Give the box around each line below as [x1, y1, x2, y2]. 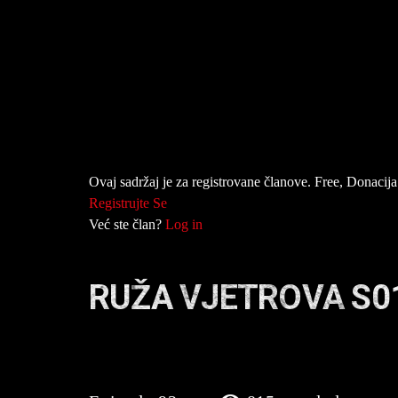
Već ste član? [89, 217, 165, 233]
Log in [165, 217, 203, 233]
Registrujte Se [89, 195, 167, 211]
